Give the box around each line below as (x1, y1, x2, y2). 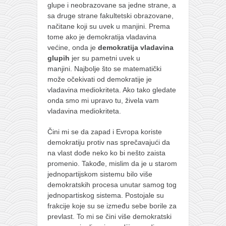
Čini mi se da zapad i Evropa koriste (47, 128, 162, 136)
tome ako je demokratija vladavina (47, 33, 156, 41)
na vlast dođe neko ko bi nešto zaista (47, 149, 165, 157)
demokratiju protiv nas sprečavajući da (47, 138, 170, 146)
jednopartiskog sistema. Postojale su (47, 191, 164, 199)
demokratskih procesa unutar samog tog (47, 181, 177, 189)
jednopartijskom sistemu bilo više (47, 170, 152, 178)
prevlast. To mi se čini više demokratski (47, 212, 172, 220)
